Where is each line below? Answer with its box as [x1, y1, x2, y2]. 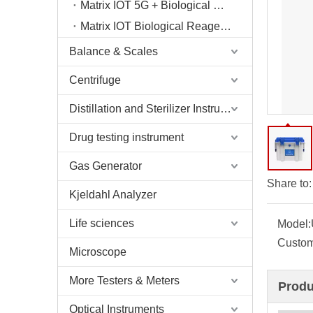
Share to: [267, 177, 312, 189]
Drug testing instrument [69, 131, 184, 143]
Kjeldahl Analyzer [69, 189, 156, 201]
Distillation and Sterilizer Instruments [220, 103, 231, 115]
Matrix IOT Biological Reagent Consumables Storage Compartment [220, 20, 231, 32]
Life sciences [69, 217, 134, 229]
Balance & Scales [69, 45, 158, 57]
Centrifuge [69, 74, 121, 86]
